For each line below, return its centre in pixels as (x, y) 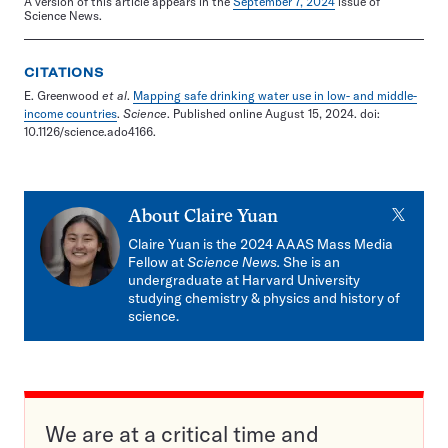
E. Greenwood (63, 95)
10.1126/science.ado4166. (90, 131)
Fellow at (157, 262)
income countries (70, 113)
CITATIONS (64, 72)
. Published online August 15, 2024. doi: (273, 113)
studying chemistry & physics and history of (264, 298)
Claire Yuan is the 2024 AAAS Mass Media (260, 244)
